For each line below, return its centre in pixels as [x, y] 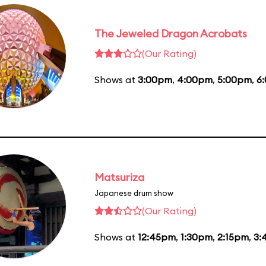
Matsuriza [119, 177]
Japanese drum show [134, 193]
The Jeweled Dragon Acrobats [171, 34]
